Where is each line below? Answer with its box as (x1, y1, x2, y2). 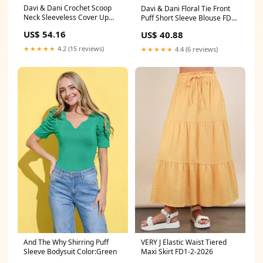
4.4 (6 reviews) (173, 45, 218, 54)
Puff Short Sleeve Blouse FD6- (141, 13, 238, 23)
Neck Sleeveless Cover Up (23, 12, 109, 23)
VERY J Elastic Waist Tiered (141, 237, 227, 247)
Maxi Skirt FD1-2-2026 (141, 246, 213, 257)
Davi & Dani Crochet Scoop (23, 3, 112, 14)
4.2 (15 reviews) (56, 44, 104, 53)
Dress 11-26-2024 (23, 22, 82, 32)
